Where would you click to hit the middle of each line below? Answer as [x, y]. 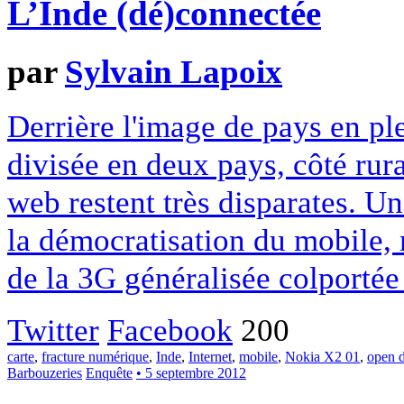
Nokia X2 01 [322, 357]
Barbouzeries [45, 373]
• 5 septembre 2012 [191, 373]
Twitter [53, 331]
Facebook [170, 331]
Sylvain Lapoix [174, 71]
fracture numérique [95, 357]
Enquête [109, 373]
